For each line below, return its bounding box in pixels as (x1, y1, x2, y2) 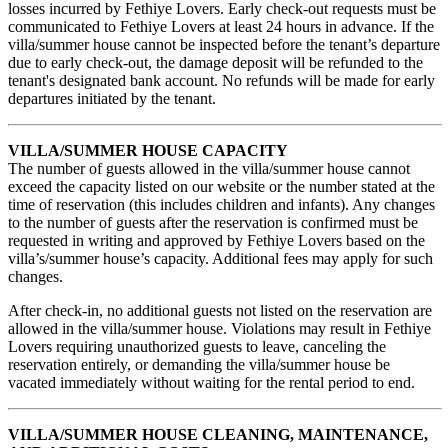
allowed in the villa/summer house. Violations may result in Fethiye (8, 320, 431, 338)
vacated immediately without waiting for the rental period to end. (8, 374, 415, 392)
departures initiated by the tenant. (8, 90, 216, 108)
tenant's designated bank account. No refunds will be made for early (8, 72, 435, 90)
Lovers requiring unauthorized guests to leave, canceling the (8, 338, 386, 356)
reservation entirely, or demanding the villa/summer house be (8, 356, 390, 374)
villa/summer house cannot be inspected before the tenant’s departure (8, 36, 440, 54)
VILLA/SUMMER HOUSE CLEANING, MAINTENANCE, (8, 426, 428, 444)
